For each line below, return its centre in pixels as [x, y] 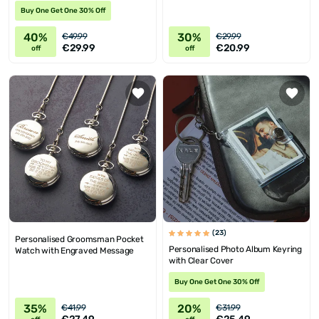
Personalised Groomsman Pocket [79, 239]
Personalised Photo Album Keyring [235, 249]
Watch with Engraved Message [75, 251]
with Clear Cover [201, 261]
